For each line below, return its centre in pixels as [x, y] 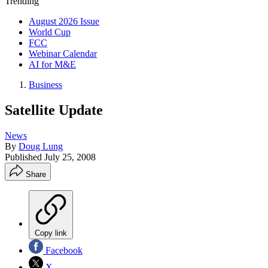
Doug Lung [41, 146]
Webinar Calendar [63, 54]
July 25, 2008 [70, 157]
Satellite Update [54, 110]
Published [25, 157]
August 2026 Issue [64, 21]
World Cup [50, 32]
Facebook [63, 250]
